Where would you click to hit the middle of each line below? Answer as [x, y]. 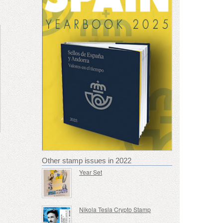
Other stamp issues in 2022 [86, 160]
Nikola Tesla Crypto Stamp [115, 210]
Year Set [91, 172]
